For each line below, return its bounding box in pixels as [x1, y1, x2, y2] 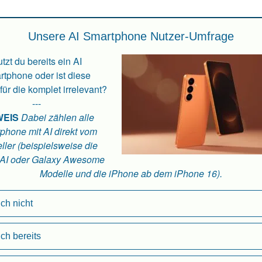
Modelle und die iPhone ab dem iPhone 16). [40, 166, 222, 180]
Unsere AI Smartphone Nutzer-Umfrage [28, 29, 234, 43]
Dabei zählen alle [19, 110, 94, 124]
